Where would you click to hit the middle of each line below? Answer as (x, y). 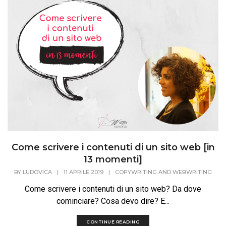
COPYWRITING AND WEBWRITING (163, 172)
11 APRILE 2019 (83, 172)
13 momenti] (113, 159)
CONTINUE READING (113, 221)
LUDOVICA (37, 172)
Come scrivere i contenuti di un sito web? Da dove (113, 189)
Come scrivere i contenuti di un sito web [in (113, 147)
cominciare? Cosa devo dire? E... (113, 201)
